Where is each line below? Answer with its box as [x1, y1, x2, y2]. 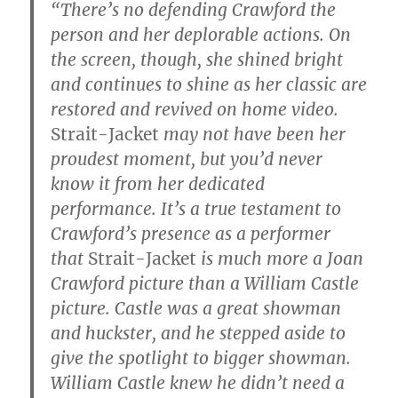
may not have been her [159, 123, 346, 145]
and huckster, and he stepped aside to [51, 322, 346, 344]
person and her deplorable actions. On [51, 23, 352, 45]
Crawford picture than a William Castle [51, 272, 360, 294]
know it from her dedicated [51, 172, 266, 195]
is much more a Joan [196, 247, 364, 269]
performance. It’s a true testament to [51, 197, 342, 219]
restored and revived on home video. [51, 98, 339, 120]
